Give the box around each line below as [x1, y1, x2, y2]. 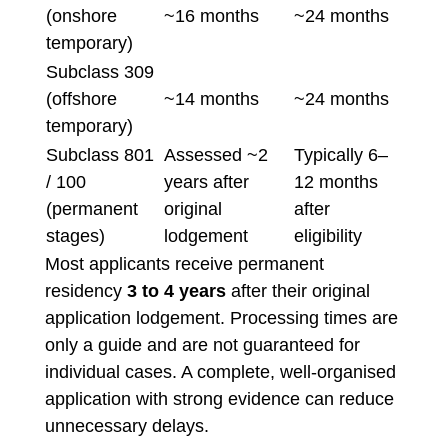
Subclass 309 [45, 62, 154, 82]
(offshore [45, 89, 117, 109]
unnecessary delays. [44, 416, 209, 436]
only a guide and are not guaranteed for [44, 335, 360, 355]
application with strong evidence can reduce [44, 389, 394, 409]
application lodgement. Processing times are [44, 308, 398, 328]
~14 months [163, 89, 259, 109]
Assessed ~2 [163, 145, 268, 165]
